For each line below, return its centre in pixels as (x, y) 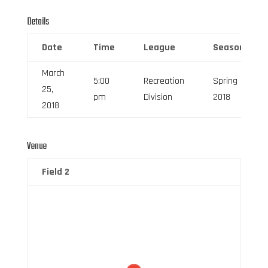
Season (229, 47)
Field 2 (55, 172)
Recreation (164, 81)
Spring (225, 81)
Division (158, 97)
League (159, 47)
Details (38, 22)
